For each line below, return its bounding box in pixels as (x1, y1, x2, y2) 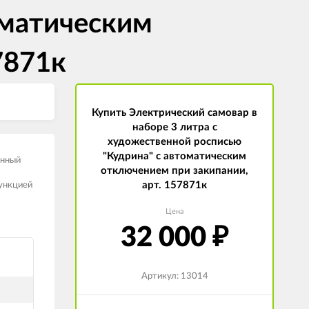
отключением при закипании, (101, 165, 248, 176)
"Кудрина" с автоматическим (103, 150, 246, 161)
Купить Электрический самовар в (92, 107, 257, 118)
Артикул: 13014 (141, 271, 208, 281)
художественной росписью (108, 136, 241, 147)
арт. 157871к (142, 179, 207, 190)
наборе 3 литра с (132, 121, 217, 132)
